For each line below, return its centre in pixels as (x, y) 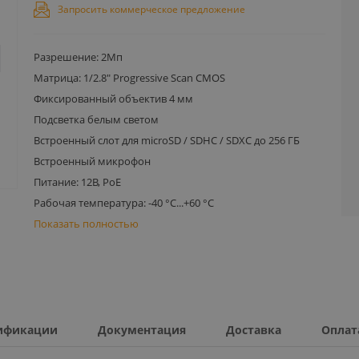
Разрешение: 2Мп (79, 56)
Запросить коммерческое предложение (152, 9)
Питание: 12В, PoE (78, 182)
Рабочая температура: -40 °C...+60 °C (124, 202)
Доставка (254, 329)
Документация (142, 329)
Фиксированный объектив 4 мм (114, 98)
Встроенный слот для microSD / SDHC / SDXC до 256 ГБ (167, 140)
